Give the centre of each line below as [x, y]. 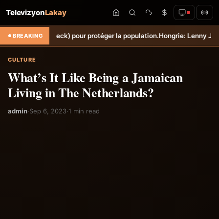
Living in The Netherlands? [81, 92]
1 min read [84, 111]
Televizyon [25, 12]
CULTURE [22, 60]
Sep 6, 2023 [48, 111]
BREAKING [28, 36]
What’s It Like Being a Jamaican [95, 77]
